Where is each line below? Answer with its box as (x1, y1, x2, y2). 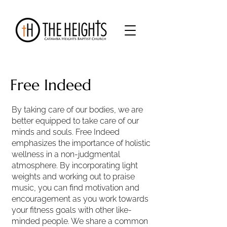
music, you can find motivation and (12, 183, 139, 193)
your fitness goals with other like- (12, 205, 132, 215)
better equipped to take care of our (12, 116, 139, 126)
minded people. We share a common (12, 216, 148, 226)
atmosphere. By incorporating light (12, 161, 138, 170)
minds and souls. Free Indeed (12, 127, 120, 137)
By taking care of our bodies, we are (12, 105, 143, 115)
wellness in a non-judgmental (12, 149, 120, 159)
